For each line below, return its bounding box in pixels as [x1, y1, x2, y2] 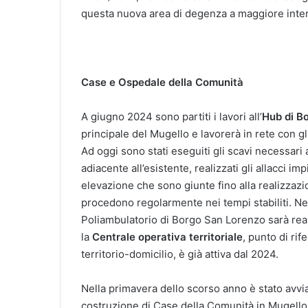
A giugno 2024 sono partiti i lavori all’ [81, 109, 262, 123]
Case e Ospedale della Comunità [81, 75, 243, 89]
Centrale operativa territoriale [92, 230, 243, 243]
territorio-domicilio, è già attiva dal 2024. [81, 247, 278, 261]
